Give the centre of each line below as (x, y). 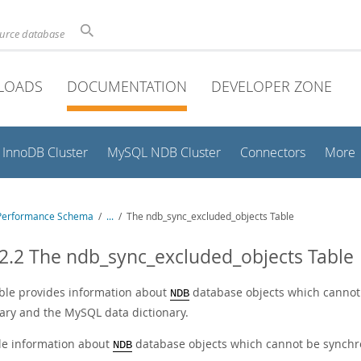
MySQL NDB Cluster (164, 153)
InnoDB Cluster (45, 153)
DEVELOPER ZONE (272, 86)
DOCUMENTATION (127, 86)
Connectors (273, 153)
